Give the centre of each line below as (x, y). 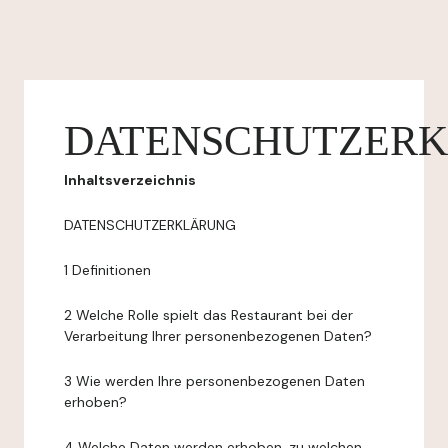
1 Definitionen (107, 270)
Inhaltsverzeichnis (130, 180)
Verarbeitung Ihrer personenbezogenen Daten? (218, 336)
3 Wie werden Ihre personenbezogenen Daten (214, 381)
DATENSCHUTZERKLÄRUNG (150, 225)
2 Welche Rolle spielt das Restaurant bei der (208, 315)
